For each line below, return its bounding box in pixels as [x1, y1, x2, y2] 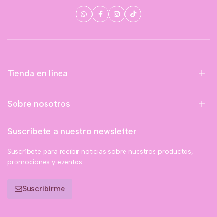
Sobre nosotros [7, 98, 70, 109]
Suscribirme [22, 184, 65, 193]
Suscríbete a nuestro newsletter [7, 125, 137, 137]
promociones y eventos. [7, 157, 84, 166]
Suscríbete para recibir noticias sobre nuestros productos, [7, 147, 193, 155]
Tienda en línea [7, 67, 68, 78]
